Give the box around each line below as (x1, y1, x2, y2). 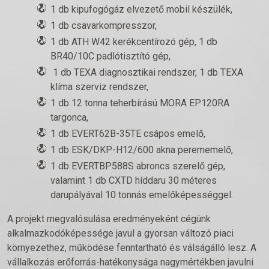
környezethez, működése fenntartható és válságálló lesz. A (7, 242, 256, 253)
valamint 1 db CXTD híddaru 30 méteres (50, 175, 217, 186)
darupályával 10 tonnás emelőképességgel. (50, 189, 233, 201)
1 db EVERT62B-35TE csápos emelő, (50, 128, 208, 139)
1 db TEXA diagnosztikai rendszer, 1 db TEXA (50, 67, 243, 78)
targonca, (50, 112, 91, 123)
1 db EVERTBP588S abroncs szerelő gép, (50, 160, 225, 172)
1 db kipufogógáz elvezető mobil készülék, (50, 4, 235, 15)
